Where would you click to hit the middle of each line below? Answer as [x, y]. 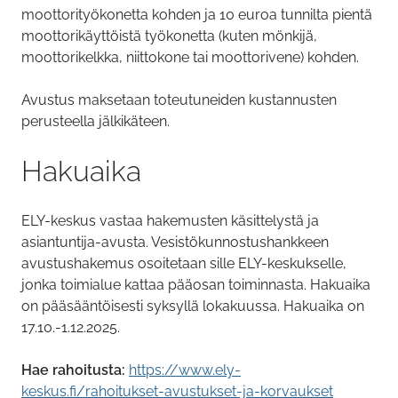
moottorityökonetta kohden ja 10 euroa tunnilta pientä [197, 15]
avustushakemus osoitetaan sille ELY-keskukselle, [184, 264]
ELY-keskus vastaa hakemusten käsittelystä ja [170, 221]
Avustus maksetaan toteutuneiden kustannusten [179, 100]
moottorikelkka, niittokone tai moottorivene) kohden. [192, 58]
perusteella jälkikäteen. [96, 122]
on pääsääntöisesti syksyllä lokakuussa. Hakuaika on [193, 306]
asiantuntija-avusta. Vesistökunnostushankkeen [175, 243]
